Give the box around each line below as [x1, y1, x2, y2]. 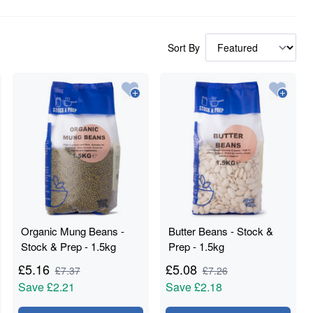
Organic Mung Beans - [20, 224, 124, 238]
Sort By [168, 41, 200, 54]
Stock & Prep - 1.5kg [20, 239, 116, 254]
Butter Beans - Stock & [168, 224, 273, 238]
